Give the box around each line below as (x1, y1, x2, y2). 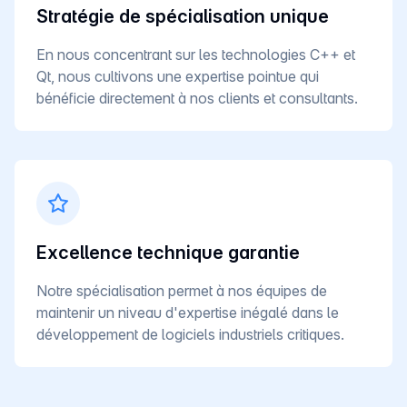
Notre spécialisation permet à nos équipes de (36, 281, 327, 300)
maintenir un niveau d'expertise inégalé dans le (36, 303, 339, 322)
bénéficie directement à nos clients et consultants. (36, 88, 358, 107)
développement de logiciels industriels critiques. (36, 324, 344, 343)
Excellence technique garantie (36, 241, 300, 263)
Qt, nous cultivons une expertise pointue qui (36, 66, 319, 85)
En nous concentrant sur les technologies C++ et (36, 45, 355, 64)
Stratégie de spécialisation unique (36, 5, 329, 27)
